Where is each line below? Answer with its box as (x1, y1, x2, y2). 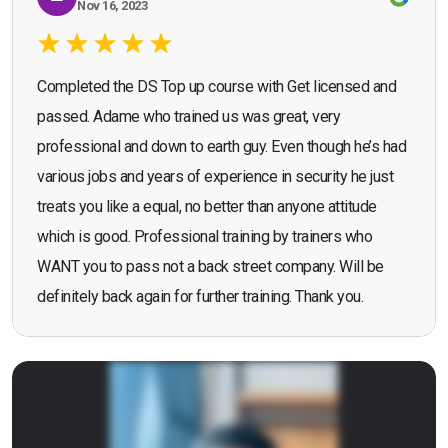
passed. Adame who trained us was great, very (37, 107, 340, 127)
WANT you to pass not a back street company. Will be (37, 257, 384, 277)
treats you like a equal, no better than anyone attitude (37, 197, 377, 217)
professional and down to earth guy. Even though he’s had (37, 137, 406, 157)
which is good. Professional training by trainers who (37, 227, 372, 247)
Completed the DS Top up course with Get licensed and (37, 77, 396, 97)
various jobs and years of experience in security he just (37, 167, 393, 187)
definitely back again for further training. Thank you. (37, 287, 363, 307)
